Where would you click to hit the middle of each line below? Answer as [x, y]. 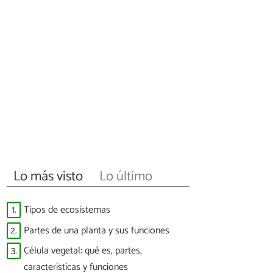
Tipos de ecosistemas [67, 210]
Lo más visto [48, 176]
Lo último [126, 176]
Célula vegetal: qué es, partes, [83, 251]
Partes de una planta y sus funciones [97, 230]
